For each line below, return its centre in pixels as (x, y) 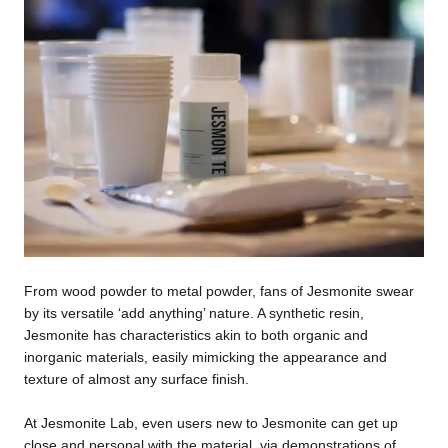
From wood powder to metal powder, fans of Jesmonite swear (218, 290)
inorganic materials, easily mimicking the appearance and (205, 356)
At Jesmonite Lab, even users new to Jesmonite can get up (210, 423)
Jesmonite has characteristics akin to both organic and (195, 334)
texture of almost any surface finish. (136, 378)
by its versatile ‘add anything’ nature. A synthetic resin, (193, 312)
